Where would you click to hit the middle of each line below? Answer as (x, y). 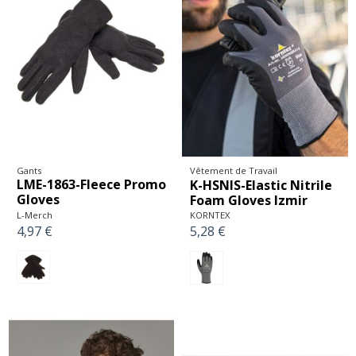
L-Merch (34, 215)
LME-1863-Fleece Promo (91, 185)
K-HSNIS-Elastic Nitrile (261, 185)
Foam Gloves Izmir (249, 200)
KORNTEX (210, 215)
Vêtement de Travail (234, 170)
